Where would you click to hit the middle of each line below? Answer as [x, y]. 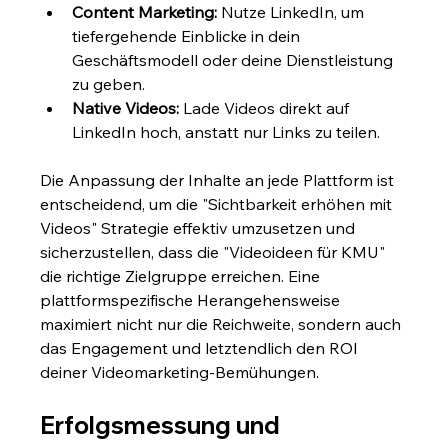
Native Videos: [126, 107]
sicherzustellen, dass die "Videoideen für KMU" [215, 251]
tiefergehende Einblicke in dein [188, 35]
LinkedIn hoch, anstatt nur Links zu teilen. [226, 131]
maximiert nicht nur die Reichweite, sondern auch [223, 323]
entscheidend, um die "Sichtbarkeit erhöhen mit [218, 203]
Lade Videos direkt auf [266, 107]
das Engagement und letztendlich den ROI [201, 347]
